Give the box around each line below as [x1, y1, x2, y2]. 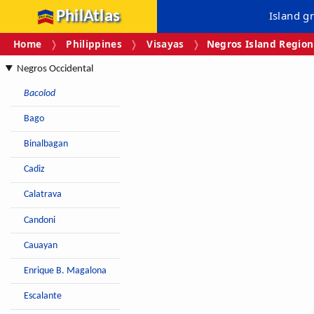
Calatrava [24, 190, 62, 200]
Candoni [24, 215, 56, 225]
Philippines [66, 37, 123, 51]
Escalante [24, 292, 62, 301]
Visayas [146, 37, 184, 51]
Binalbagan [24, 139, 69, 149]
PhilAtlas [55, 8, 121, 25]
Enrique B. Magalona [24, 266, 107, 275]
